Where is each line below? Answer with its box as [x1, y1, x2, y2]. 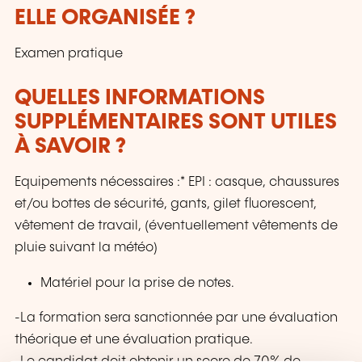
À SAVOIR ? [15, 136, 126, 158]
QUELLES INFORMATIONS [15, 87, 265, 109]
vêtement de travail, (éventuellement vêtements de [15, 219, 338, 234]
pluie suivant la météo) [15, 241, 158, 255]
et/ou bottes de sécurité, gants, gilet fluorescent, [15, 197, 317, 212]
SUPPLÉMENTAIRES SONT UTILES [15, 112, 337, 133]
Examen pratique [15, 47, 123, 61]
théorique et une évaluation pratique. [15, 332, 253, 347]
